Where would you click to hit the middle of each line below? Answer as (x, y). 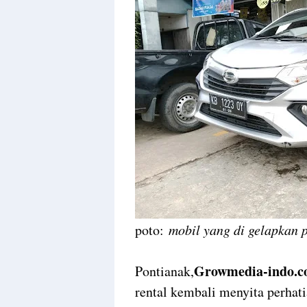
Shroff (151, 31)
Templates (162, 45)
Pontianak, (164, 271)
